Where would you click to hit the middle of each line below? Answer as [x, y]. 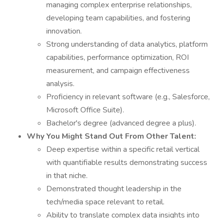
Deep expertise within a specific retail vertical [123, 149]
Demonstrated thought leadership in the [114, 189]
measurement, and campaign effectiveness [118, 71]
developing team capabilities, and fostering [118, 18]
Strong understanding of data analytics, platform [127, 44]
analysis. [60, 84]
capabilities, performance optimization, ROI [118, 57]
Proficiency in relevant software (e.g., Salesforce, [128, 97]
